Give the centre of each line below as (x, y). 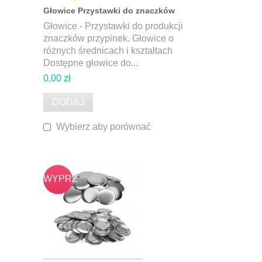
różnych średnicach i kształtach (108, 51)
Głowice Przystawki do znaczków (109, 11)
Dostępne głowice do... (91, 63)
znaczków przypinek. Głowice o (108, 39)
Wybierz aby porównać (104, 127)
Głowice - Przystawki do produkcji (113, 26)
